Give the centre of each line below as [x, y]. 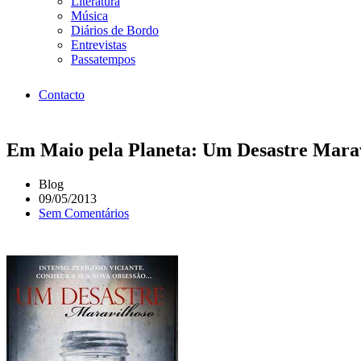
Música [89, 16]
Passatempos [103, 60]
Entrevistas [99, 45]
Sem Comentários [84, 214]
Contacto [62, 94]
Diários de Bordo [115, 31]
